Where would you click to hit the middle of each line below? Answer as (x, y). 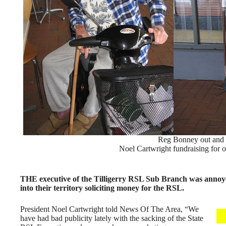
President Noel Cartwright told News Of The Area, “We (109, 209)
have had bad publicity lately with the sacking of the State (112, 218)
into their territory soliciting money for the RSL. (102, 188)
